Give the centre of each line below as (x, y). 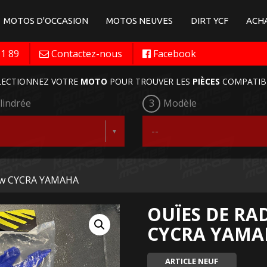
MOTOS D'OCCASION (46, 21)
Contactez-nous (87, 54)
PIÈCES (206, 81)
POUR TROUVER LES (150, 81)
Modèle (180, 103)
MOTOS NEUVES (139, 21)
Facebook (175, 54)
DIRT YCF (209, 21)
